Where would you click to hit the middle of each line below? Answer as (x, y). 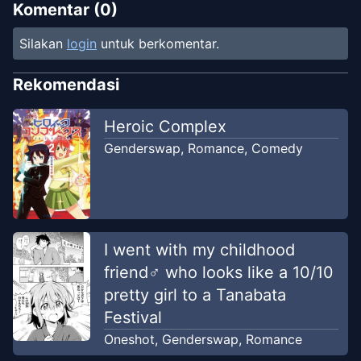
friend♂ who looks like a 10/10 (218, 272)
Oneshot (129, 339)
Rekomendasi (66, 85)
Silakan (41, 44)
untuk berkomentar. (160, 44)
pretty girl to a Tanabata (195, 295)
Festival (133, 317)
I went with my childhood (199, 249)
